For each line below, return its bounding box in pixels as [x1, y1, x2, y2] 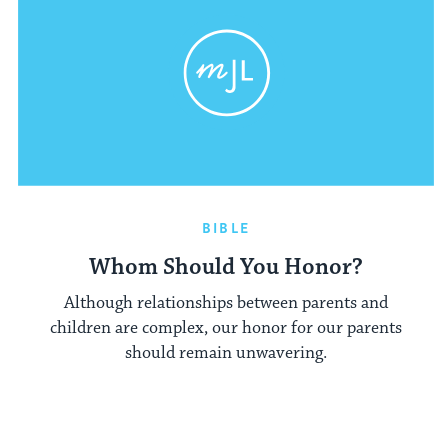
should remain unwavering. [125, 342, 327, 365]
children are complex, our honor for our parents [50, 317, 402, 340]
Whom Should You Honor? [89, 252, 363, 282]
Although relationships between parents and [64, 292, 388, 315]
